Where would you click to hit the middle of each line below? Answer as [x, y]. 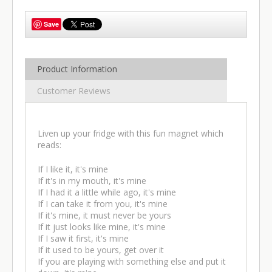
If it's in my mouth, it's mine [92, 181]
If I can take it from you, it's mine [103, 204]
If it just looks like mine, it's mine [102, 227]
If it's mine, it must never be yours [104, 216]
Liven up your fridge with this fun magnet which [131, 134]
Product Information [77, 69]
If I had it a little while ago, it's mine [107, 192]
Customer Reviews [74, 91]
